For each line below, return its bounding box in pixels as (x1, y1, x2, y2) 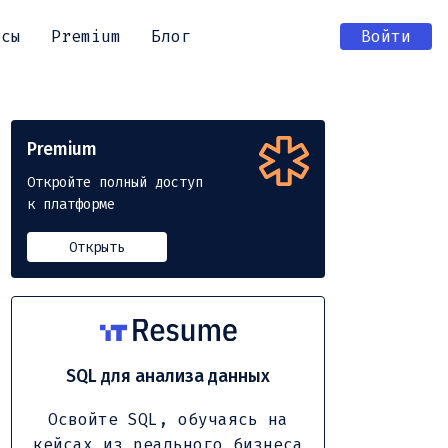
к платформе (27, 195, 116, 214)
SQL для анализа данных (66, 366, 271, 388)
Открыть (69, 237, 126, 257)
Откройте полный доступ (27, 173, 204, 192)
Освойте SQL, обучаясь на (48, 409, 289, 431)
